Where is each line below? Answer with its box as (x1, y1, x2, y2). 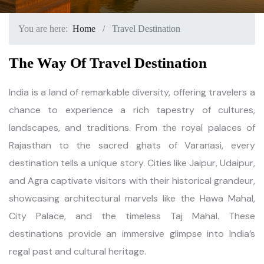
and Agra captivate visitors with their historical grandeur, (9, 174, 255, 187)
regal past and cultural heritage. (9, 245, 146, 258)
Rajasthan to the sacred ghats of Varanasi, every (9, 139, 255, 151)
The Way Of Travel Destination (9, 55, 207, 71)
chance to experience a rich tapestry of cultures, (9, 104, 255, 116)
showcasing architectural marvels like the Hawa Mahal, (9, 192, 255, 204)
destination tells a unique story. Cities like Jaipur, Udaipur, (9, 157, 255, 169)
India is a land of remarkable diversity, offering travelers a (9, 86, 255, 98)
